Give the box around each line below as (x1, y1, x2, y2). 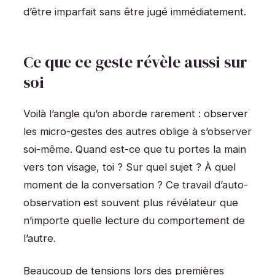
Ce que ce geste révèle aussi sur (23, 50, 247, 73)
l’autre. (23, 232, 56, 245)
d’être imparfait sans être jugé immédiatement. (23, 5, 246, 18)
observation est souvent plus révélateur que (23, 196, 238, 209)
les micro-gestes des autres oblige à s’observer (23, 125, 252, 138)
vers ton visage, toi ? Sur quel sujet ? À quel (23, 161, 236, 174)
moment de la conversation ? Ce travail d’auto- (23, 179, 248, 192)
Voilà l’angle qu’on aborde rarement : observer (23, 107, 248, 120)
